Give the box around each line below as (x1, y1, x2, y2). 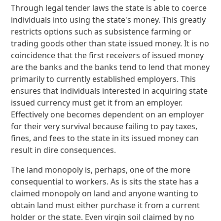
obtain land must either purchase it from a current (11, 200, 200, 211)
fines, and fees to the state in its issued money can (11, 133, 199, 144)
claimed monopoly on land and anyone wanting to (11, 188, 199, 199)
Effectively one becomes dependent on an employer (11, 109, 205, 120)
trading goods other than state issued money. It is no (11, 38, 210, 49)
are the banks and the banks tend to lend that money (11, 62, 210, 73)
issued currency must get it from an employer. (11, 97, 183, 108)
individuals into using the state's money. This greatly (11, 14, 206, 25)
